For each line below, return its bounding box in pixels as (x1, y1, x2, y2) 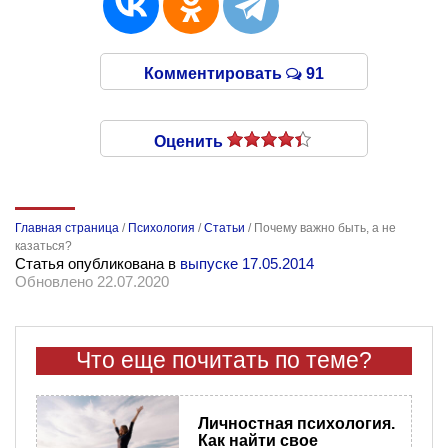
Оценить (154, 132, 227, 150)
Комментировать (144, 64, 286, 82)
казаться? (15, 238, 72, 253)
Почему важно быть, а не (254, 220, 396, 235)
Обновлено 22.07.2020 (15, 272, 169, 290)
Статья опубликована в (15, 254, 180, 272)
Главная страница (15, 220, 119, 235)
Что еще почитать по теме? (76, 347, 372, 373)
